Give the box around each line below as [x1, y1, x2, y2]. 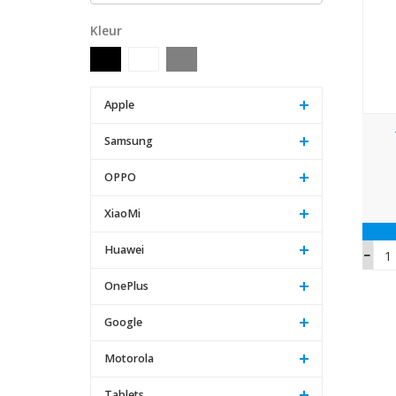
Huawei [104, 241, 144, 257]
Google [104, 314, 142, 330]
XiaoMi [104, 205, 141, 221]
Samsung [104, 133, 153, 148]
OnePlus [104, 278, 148, 293]
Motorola [104, 350, 154, 366]
